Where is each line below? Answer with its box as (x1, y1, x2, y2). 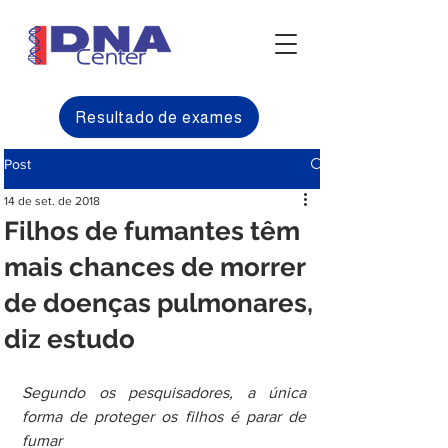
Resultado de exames (75, 108, 243, 126)
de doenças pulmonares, (4, 288, 313, 318)
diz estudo (4, 324, 135, 354)
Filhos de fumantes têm (4, 216, 300, 246)
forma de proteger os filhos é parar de (22, 408, 306, 425)
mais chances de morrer (4, 252, 305, 282)
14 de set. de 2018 (4, 194, 100, 208)
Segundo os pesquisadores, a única (22, 384, 306, 401)
